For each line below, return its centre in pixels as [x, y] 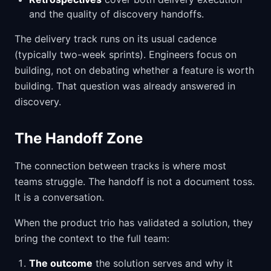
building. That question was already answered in [125, 86]
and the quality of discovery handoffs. [116, 14]
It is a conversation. [59, 197]
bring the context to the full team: [92, 238]
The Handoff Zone [79, 138]
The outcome [61, 263]
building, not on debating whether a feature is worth [134, 70]
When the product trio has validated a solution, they [134, 223]
